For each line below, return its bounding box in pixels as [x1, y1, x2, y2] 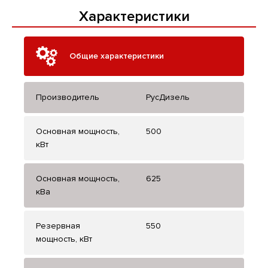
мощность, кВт [36, 234, 92, 245]
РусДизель [146, 92, 190, 103]
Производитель [36, 92, 99, 103]
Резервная [36, 221, 80, 232]
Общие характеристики [69, 51, 164, 62]
